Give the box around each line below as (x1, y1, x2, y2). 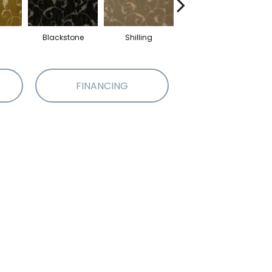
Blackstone (42, 32, 84, 42)
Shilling (125, 32, 152, 42)
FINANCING (76, 78, 128, 93)
